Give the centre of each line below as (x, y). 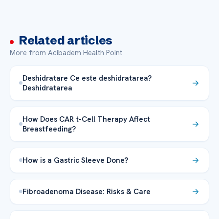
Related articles (66, 40)
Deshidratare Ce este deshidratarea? (87, 78)
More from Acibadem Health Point (66, 53)
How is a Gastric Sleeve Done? (75, 160)
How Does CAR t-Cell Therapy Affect (86, 119)
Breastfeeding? (50, 129)
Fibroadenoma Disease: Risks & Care (87, 191)
